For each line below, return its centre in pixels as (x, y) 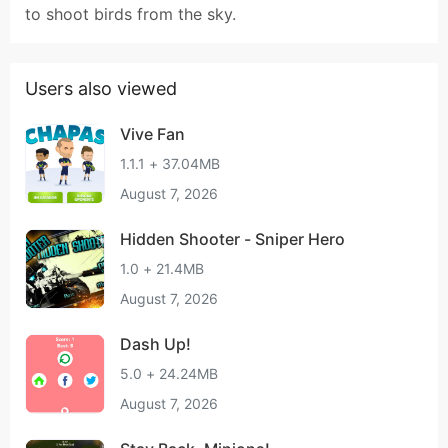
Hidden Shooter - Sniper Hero (232, 239)
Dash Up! (155, 344)
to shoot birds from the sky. (130, 14)
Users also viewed (101, 88)
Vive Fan (152, 134)
